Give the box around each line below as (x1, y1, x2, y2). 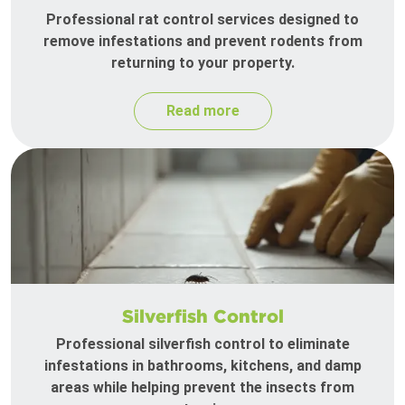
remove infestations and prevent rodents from (42, 33, 363, 51)
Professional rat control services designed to (46, 11, 359, 29)
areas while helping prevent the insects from (51, 379, 354, 397)
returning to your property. (110, 54, 295, 72)
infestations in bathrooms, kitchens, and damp (43, 357, 362, 375)
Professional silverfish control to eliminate (55, 335, 350, 353)
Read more (165, 102, 240, 120)
